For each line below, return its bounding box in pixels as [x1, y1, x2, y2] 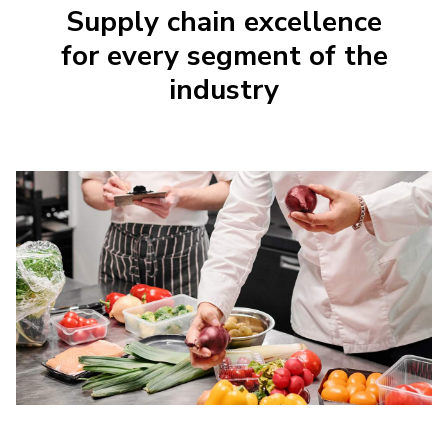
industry [169, 71, 279, 109]
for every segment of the [60, 37, 388, 75]
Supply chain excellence [66, 3, 382, 41]
